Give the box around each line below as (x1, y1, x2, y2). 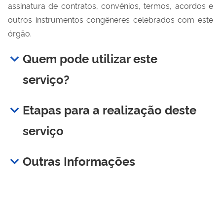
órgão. (8, 27, 32, 38)
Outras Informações (23, 152, 135, 169)
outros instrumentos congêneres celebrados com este (8, 13, 213, 25)
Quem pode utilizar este (23, 49, 157, 66)
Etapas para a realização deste (23, 101, 196, 117)
